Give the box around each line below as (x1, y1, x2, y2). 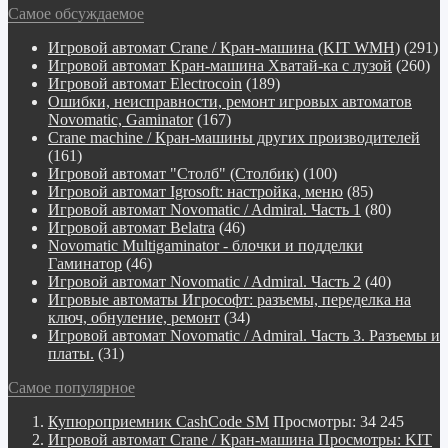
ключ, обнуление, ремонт (48, 308, 220, 326)
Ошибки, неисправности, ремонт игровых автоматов (48, 92, 412, 110)
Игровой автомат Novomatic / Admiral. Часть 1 (48, 200, 361, 218)
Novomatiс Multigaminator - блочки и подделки (48, 236, 363, 254)
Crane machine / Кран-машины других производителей (48, 128, 420, 146)
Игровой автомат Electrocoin (48, 74, 242, 92)
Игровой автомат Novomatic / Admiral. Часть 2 (48, 272, 361, 290)
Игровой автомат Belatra (48, 218, 215, 236)
